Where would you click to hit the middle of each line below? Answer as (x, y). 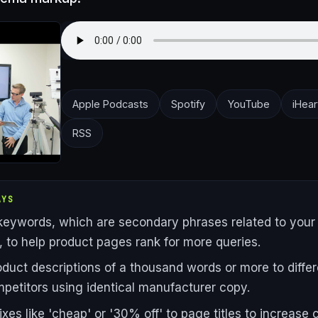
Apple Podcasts (110, 104)
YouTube (249, 104)
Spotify (188, 104)
